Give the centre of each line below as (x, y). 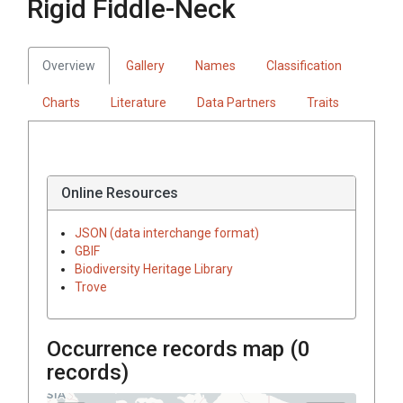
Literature (139, 102)
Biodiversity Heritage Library (154, 269)
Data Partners (237, 102)
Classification (304, 65)
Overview (69, 65)
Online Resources (120, 193)
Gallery (145, 65)
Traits (323, 102)
